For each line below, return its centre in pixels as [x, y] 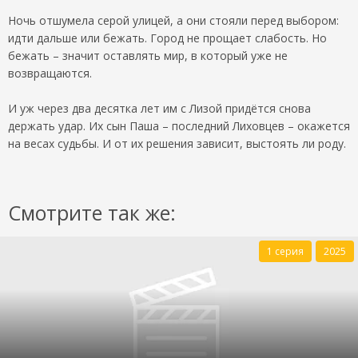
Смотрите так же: [92, 212]
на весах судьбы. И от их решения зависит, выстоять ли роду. [177, 143]
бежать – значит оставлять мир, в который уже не [148, 55]
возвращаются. [50, 73]
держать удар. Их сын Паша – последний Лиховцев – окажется [179, 125]
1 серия [285, 251]
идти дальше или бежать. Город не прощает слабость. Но [167, 38]
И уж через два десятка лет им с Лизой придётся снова [159, 108]
